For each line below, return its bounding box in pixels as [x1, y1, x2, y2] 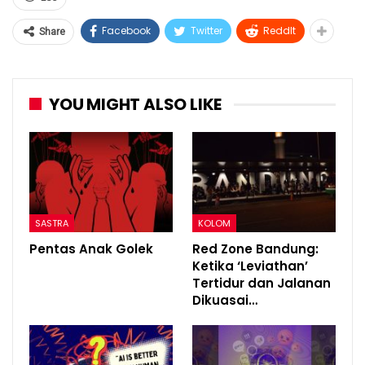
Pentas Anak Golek [29, 240, 153, 257]
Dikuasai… [192, 291, 257, 309]
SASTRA [35, 216, 68, 230]
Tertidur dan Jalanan [192, 274, 331, 292]
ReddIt [263, 23, 296, 37]
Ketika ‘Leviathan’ [192, 257, 308, 275]
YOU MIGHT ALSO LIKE [49, 92, 222, 116]
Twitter [191, 23, 222, 37]
